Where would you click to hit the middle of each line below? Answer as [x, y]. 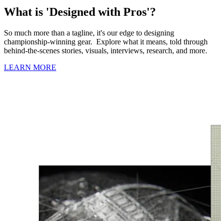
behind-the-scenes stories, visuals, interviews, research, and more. [106, 50]
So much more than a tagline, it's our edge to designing [89, 33]
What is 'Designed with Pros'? [80, 12]
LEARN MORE [30, 67]
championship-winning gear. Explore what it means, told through [106, 41]
